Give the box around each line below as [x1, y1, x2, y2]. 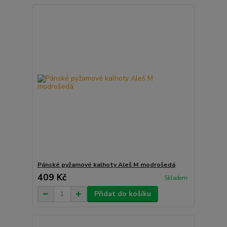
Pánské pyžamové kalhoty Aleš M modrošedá [37, 161, 175, 169]
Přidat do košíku [94, 189, 151, 199]
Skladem [164, 174, 187, 182]
